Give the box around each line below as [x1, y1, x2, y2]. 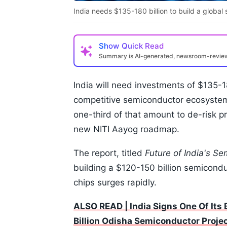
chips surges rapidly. [73, 177, 157, 188]
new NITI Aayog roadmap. [73, 124, 179, 135]
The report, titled [73, 148, 145, 159]
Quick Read [122, 41, 164, 51]
